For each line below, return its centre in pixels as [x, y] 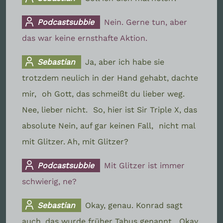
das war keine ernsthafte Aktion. [85, 38]
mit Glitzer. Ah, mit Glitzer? [75, 141]
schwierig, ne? [49, 181]
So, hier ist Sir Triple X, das [145, 110]
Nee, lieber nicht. [56, 110]
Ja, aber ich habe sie [125, 62]
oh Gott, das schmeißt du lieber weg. [113, 94]
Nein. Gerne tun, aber [146, 22]
